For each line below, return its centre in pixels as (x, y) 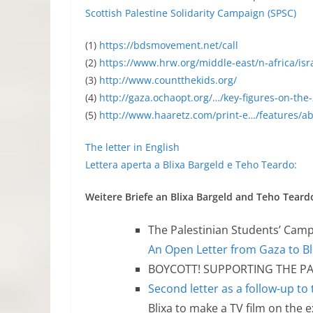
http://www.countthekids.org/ (168, 80)
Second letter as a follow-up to (230, 289)
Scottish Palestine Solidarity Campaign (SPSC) (191, 13)
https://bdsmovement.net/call (169, 45)
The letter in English (132, 147)
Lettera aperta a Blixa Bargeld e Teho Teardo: (191, 165)
